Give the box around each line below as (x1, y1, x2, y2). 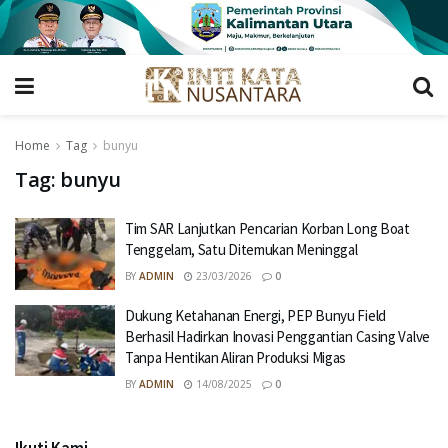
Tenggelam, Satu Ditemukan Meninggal (125, 240, 358, 260)
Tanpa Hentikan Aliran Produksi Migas (125, 347, 347, 367)
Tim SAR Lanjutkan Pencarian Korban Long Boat (125, 219, 410, 239)
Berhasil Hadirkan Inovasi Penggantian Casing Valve (125, 326, 430, 346)
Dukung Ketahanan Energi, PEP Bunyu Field (125, 305, 386, 325)
